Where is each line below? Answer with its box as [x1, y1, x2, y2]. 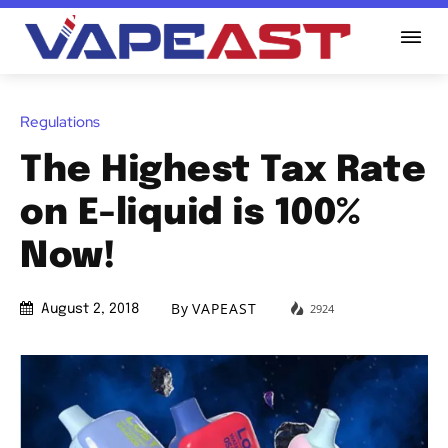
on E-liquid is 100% [20, 195, 361, 232]
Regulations [20, 111, 100, 132]
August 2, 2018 [41, 302, 140, 317]
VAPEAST [192, 299, 257, 319]
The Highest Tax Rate [20, 152, 426, 189]
